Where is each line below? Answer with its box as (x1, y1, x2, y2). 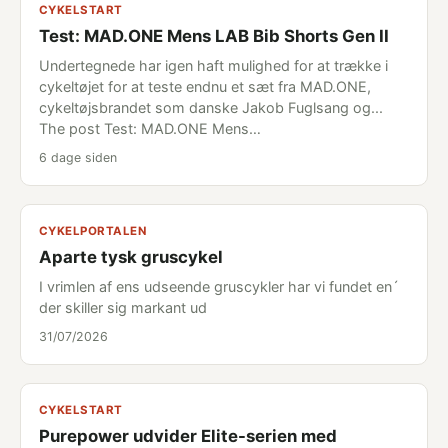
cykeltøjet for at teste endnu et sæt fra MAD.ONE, (39, 78, 371, 95)
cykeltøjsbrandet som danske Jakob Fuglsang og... (39, 99, 383, 116)
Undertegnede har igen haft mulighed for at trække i (39, 57, 388, 74)
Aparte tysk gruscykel (39, 247, 223, 267)
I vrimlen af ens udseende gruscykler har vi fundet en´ (39, 278, 399, 295)
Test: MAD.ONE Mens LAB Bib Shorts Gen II (39, 26, 389, 46)
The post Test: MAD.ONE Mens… (39, 120, 261, 137)
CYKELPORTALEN (39, 224, 146, 238)
